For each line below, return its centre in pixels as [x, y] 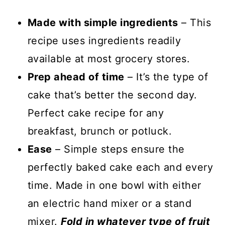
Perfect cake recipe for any [96, 113]
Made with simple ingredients [103, 23]
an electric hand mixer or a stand [109, 203]
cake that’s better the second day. [112, 95]
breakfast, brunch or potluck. [100, 131]
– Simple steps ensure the [118, 149]
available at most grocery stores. [109, 59]
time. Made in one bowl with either [114, 185]
